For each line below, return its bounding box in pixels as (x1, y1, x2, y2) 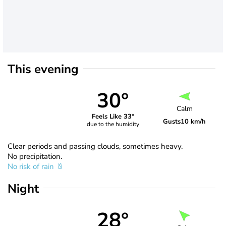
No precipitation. (8, 151, 62, 161)
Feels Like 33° (91, 112, 134, 122)
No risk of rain (8, 161, 56, 172)
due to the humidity (86, 120, 139, 129)
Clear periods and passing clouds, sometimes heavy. (8, 141, 183, 151)
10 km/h (181, 117, 206, 127)
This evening (8, 61, 79, 77)
